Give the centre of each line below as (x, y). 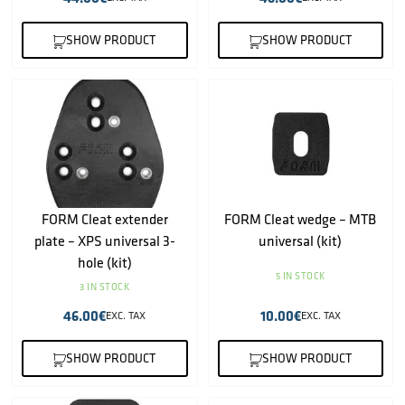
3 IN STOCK (105, 286)
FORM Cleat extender (104, 218)
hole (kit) (104, 262)
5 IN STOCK (300, 275)
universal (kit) (301, 240)
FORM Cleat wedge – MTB (301, 218)
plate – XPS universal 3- (104, 240)
